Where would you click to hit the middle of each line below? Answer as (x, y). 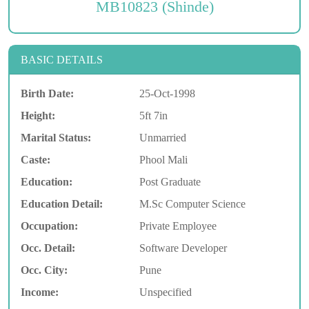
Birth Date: (47, 94)
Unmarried (162, 138)
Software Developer (183, 248)
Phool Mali (163, 160)
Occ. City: (44, 270)
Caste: (36, 160)
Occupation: (49, 226)
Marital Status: (56, 138)
